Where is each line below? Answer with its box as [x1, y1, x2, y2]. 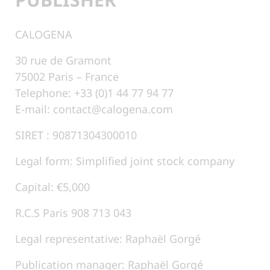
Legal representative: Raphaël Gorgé [15, 231, 201, 246]
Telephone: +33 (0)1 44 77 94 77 [15, 85, 174, 100]
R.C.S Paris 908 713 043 [15, 205, 132, 220]
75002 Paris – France [15, 69, 119, 84]
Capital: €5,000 [15, 179, 90, 194]
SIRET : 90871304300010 [15, 127, 137, 142]
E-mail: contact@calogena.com [15, 101, 174, 116]
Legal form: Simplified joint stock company [15, 153, 235, 168]
